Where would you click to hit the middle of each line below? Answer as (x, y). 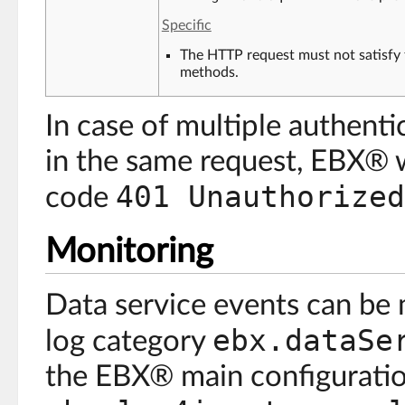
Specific (186, 25)
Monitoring (129, 251)
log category (129, 342)
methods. (209, 72)
